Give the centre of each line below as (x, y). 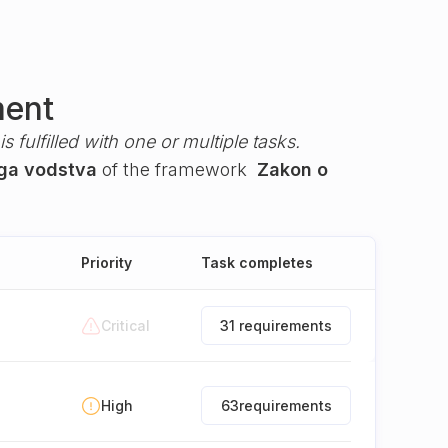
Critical (125, 325)
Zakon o (292, 169)
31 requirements (276, 325)
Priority (106, 262)
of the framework (177, 169)
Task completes (257, 262)
